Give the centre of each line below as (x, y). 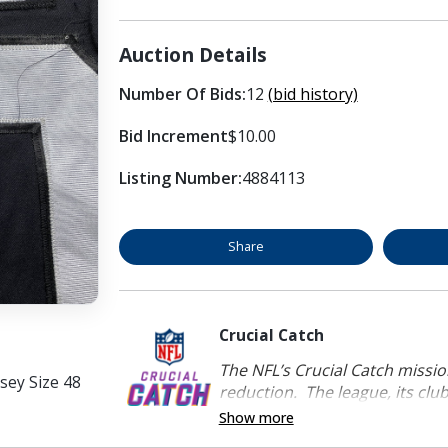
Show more (256, 417)
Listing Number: (180, 177)
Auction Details (192, 54)
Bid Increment (173, 135)
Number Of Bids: (182, 93)
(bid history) (312, 93)
